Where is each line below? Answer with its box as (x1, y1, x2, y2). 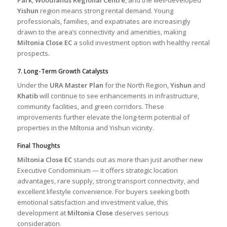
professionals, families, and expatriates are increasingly (17, 16, 191, 26)
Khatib (17, 91, 38, 100)
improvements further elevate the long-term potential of (17, 112, 190, 122)
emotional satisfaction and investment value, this (17, 197, 168, 207)
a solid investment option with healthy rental (71, 37, 210, 47)
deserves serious (112, 208, 169, 217)
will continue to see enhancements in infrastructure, (37, 91, 199, 100)
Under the (17, 80, 50, 90)
